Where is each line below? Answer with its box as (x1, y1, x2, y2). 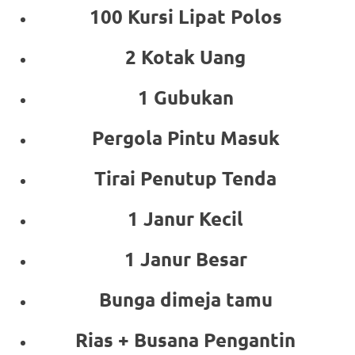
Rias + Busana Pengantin (75, 327, 296, 353)
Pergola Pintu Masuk (91, 125, 280, 151)
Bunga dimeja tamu (98, 287, 273, 312)
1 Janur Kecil (128, 206, 243, 231)
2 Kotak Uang (125, 44, 246, 70)
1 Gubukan (137, 85, 234, 110)
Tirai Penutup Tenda (94, 166, 277, 191)
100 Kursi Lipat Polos (89, 4, 282, 29)
